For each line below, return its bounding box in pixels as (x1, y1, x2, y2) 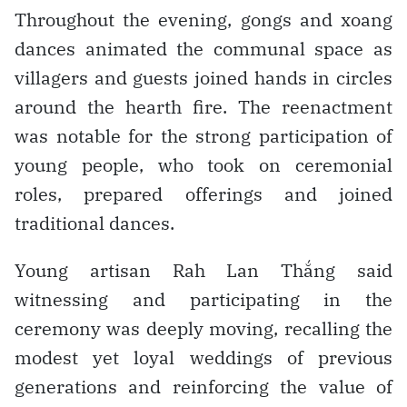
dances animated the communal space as (15, 35, 392, 61)
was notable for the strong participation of (15, 123, 392, 148)
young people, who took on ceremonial (15, 152, 392, 177)
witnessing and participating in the (15, 286, 392, 312)
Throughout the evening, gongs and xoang (15, 6, 392, 32)
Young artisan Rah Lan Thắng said (15, 257, 392, 283)
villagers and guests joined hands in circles (15, 65, 392, 90)
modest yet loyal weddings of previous (15, 344, 392, 370)
